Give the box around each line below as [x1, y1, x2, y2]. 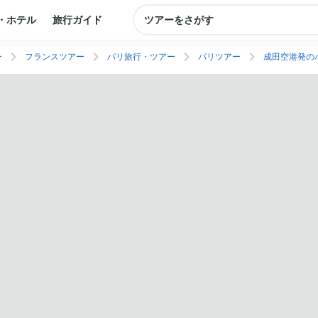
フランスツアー [25, 52, 84, 62]
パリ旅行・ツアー [107, 52, 175, 62]
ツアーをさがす [144, 14, 214, 26]
